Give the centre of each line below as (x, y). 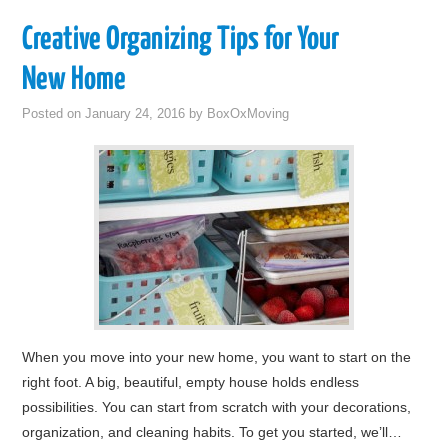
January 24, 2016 (135, 114)
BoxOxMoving (248, 114)
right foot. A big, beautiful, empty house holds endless (191, 382)
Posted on (54, 114)
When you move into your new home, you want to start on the (217, 357)
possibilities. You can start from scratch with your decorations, (217, 407)
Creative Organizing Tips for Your (181, 40)
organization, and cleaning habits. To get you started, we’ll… (212, 432)
